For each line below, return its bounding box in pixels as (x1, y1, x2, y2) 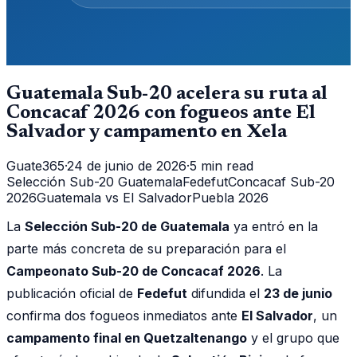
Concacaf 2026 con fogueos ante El (6, 103, 316, 123)
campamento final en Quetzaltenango (6, 329, 247, 346)
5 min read (190, 157, 253, 174)
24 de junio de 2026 (67, 157, 186, 174)
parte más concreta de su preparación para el (6, 240, 286, 257)
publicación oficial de (6, 284, 137, 301)
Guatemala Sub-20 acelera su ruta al (6, 84, 328, 104)
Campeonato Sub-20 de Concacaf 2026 (6, 262, 261, 279)
